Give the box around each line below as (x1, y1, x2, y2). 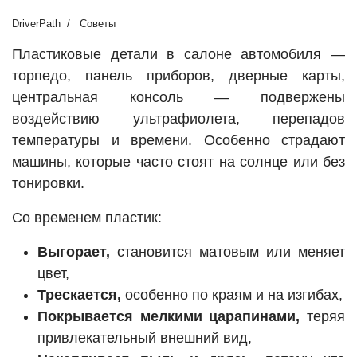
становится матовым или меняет (110, 244, 345, 261)
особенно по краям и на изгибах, (121, 287, 343, 304)
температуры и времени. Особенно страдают (12, 132, 345, 149)
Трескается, (37, 287, 121, 304)
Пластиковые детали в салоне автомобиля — (12, 46, 345, 63)
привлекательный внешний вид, (37, 330, 252, 347)
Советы (80, 18, 116, 30)
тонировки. (12, 175, 84, 192)
